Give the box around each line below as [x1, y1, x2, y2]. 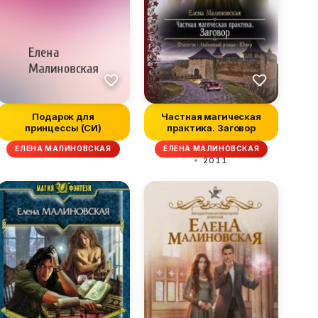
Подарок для [32, 110, 94, 122]
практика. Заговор [167, 121, 256, 133]
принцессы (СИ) [24, 121, 102, 133]
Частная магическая [161, 110, 261, 122]
